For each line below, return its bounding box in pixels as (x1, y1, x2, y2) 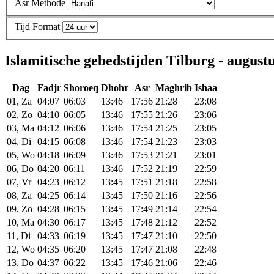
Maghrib (155, 83, 192, 94)
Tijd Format (15, 21, 60, 32)
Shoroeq (64, 83, 98, 94)
